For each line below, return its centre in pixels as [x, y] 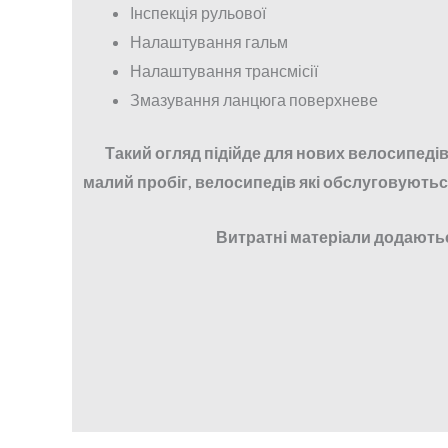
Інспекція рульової [198, 13]
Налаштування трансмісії [224, 71]
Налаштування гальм [209, 42]
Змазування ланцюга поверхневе [254, 100]
